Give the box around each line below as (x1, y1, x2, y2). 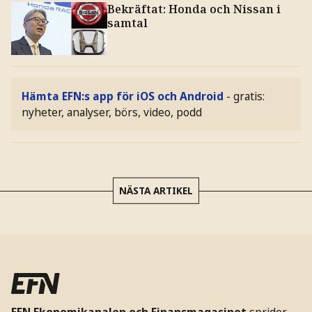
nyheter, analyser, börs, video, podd (22, 104, 203, 120)
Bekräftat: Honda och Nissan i (107, 1, 281, 17)
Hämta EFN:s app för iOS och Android (22, 88, 224, 104)
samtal (107, 15, 148, 31)
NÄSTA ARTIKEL (119, 183, 193, 197)
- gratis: (226, 88, 265, 104)
